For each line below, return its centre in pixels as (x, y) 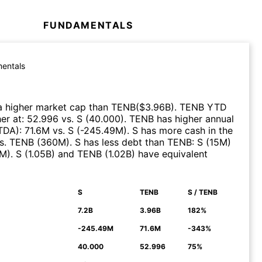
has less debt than (124, 142)
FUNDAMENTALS (88, 25)
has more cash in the (185, 130)
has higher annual (194, 118)
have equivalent (171, 154)
